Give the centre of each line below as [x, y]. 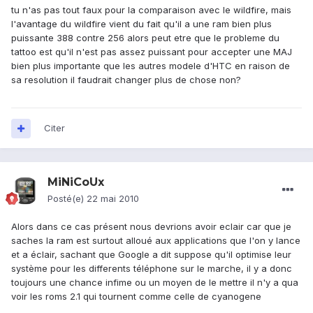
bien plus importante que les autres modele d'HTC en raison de [151, 66]
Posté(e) [67, 199]
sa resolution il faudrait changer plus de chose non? [126, 80]
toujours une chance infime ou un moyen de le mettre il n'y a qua [155, 283]
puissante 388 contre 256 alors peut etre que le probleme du [145, 38]
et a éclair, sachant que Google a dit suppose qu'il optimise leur [151, 255]
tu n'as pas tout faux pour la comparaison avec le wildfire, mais [151, 10]
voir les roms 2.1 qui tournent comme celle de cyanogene [136, 297]
